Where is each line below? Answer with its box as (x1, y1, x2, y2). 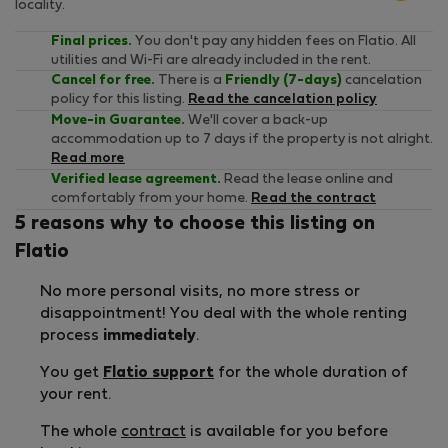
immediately (103, 329, 196, 344)
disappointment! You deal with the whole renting (40, 307, 407, 322)
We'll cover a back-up (185, 114, 328, 128)
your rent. (40, 388, 111, 403)
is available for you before (186, 425, 388, 440)
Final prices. (51, 35, 132, 49)
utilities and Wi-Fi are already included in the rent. (51, 54, 371, 68)
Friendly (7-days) (225, 74, 342, 88)
